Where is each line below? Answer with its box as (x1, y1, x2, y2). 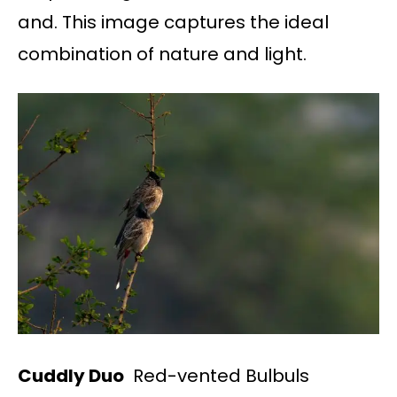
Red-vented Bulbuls (124, 362, 309, 388)
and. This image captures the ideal (18, 9, 329, 35)
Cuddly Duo (18, 362, 124, 388)
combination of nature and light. (18, 41, 307, 66)
